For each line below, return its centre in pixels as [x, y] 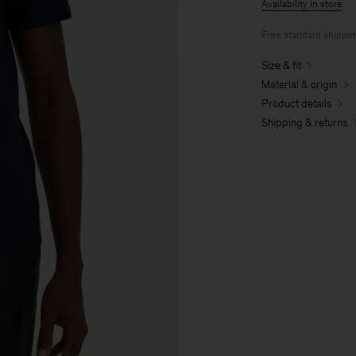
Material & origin [299, 84]
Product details [296, 103]
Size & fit [281, 65]
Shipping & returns [304, 122]
